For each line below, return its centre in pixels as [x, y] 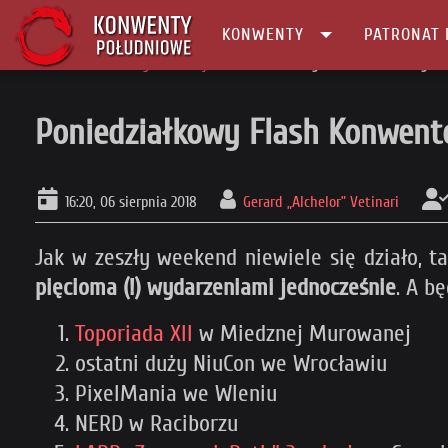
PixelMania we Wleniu [176, 394]
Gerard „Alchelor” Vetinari [321, 202]
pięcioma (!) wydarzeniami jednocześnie [215, 288]
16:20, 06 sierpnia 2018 [131, 202]
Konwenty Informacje [153, 64]
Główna [56, 64]
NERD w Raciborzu [156, 424]
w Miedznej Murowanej [302, 334]
